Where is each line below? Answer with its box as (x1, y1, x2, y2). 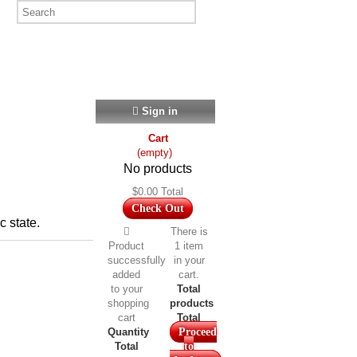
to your (110, 283, 143, 295)
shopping (107, 297, 149, 309)
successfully (107, 254, 166, 266)
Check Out (131, 202, 184, 214)
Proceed (178, 326, 217, 338)
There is (170, 226, 208, 237)
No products (124, 162, 192, 175)
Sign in (139, 105, 178, 117)
